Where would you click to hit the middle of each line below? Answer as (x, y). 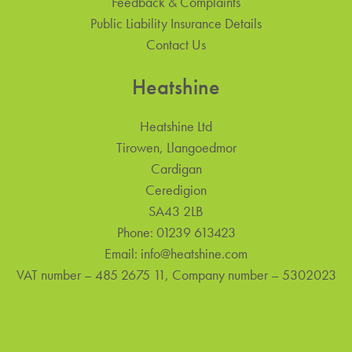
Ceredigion (176, 189)
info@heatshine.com (194, 253)
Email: (123, 253)
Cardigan (176, 168)
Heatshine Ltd (176, 126)
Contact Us (176, 44)
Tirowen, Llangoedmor (176, 147)
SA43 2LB (176, 211)
